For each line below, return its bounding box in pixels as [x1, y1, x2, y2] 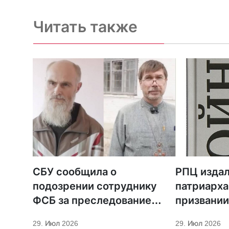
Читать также [33, 17, 138, 36]
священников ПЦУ [33, 208, 126, 221]
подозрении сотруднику [33, 179, 157, 192]
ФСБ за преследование [33, 194, 151, 207]
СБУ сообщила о [33, 165, 117, 178]
